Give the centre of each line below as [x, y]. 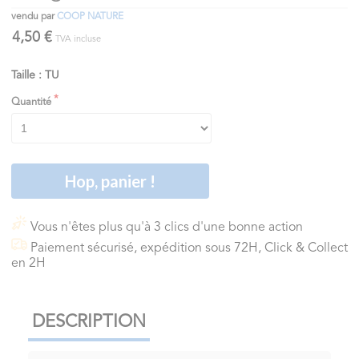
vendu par [34, 16]
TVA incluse [78, 39]
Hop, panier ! [110, 181]
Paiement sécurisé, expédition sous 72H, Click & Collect [189, 248]
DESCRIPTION [89, 323]
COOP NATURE [90, 16]
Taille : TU [35, 75]
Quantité [31, 102]
